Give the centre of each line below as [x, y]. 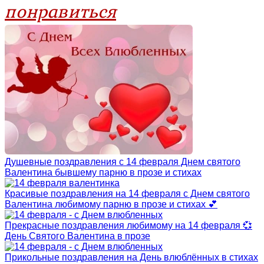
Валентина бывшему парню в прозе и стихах [103, 172]
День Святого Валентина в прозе [77, 236]
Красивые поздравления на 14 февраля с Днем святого [127, 193]
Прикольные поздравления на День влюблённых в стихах [131, 257]
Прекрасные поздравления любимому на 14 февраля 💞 [128, 225]
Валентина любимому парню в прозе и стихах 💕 [111, 204]
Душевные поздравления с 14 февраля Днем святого [123, 161]
